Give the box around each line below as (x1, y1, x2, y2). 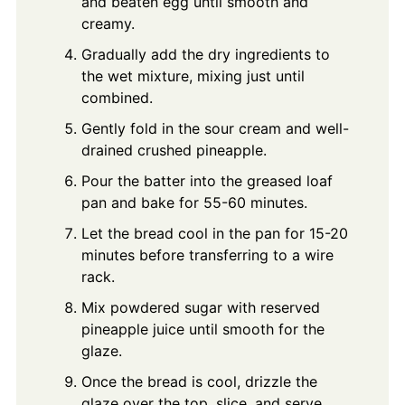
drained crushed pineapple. (80, 141, 267, 160)
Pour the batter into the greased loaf (80, 172, 333, 191)
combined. (80, 89, 153, 108)
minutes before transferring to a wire (80, 246, 334, 265)
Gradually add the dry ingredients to (80, 45, 330, 64)
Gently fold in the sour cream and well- (80, 119, 349, 138)
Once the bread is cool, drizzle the (80, 372, 317, 391)
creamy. (80, 14, 135, 33)
